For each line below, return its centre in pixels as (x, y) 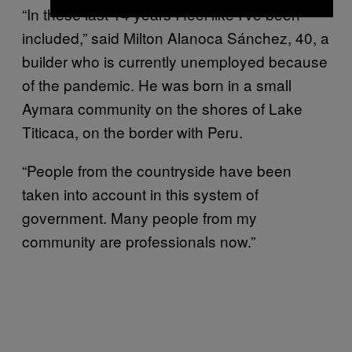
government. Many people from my (139, 217)
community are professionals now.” (139, 240)
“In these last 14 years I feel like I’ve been (161, 13)
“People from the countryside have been (157, 170)
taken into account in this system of (140, 193)
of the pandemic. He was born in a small (157, 84)
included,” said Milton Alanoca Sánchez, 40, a (176, 37)
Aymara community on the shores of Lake (162, 108)
